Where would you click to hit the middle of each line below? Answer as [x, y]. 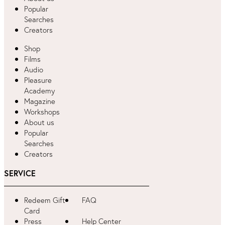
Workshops [42, 111]
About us [39, 122]
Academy [39, 90]
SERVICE [20, 173]
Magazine [40, 101]
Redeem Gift [45, 200]
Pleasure [38, 80]
